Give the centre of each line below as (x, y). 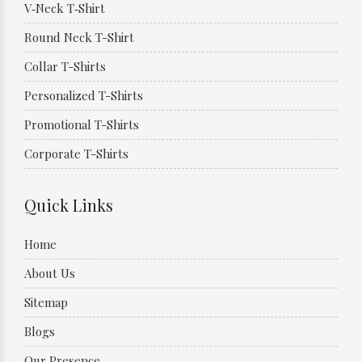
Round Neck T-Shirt (79, 37)
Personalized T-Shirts (84, 95)
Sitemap (46, 302)
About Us (50, 273)
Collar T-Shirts (65, 66)
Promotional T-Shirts (82, 124)
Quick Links (69, 205)
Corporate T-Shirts (76, 154)
